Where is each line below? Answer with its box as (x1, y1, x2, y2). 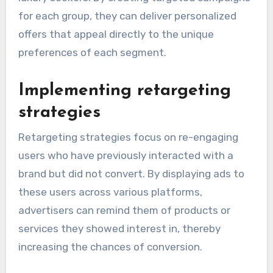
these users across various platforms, (18, 185, 202, 198)
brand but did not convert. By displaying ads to (18, 167, 244, 180)
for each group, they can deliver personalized (18, 10, 236, 23)
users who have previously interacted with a (18, 149, 233, 161)
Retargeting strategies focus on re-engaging (18, 130, 238, 143)
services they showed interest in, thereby (18, 222, 221, 235)
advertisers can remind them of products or (18, 204, 230, 216)
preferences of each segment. (18, 46, 166, 59)
